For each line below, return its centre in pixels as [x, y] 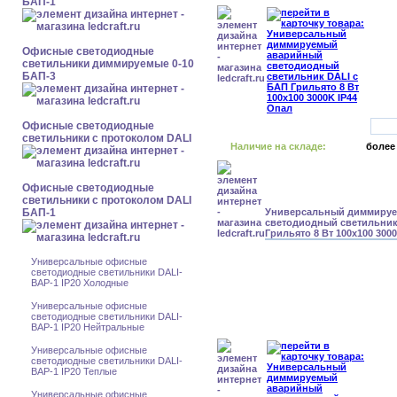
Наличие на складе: [278, 146]
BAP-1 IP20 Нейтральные [88, 327]
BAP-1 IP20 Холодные [80, 283]
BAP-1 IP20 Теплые [74, 371]
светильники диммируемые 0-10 [108, 64]
